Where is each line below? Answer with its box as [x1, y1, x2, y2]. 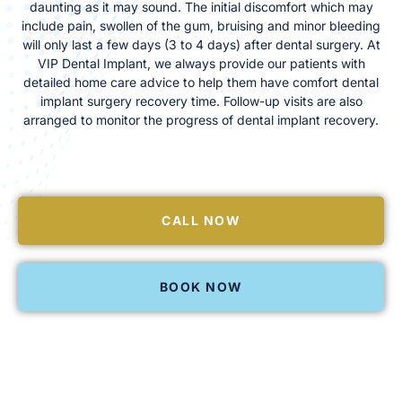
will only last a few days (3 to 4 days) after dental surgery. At [22, 36, 380, 52]
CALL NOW [162, 213, 240, 229]
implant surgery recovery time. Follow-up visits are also [39, 92, 363, 109]
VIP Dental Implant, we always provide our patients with [37, 55, 365, 71]
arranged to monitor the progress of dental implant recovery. [23, 111, 379, 127]
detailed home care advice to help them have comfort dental [23, 74, 379, 90]
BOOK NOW [159, 279, 243, 295]
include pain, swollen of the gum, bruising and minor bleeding [22, 17, 380, 33]
